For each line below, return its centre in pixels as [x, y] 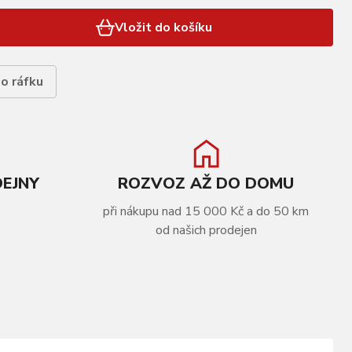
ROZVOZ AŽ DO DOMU [206, 183]
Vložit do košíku [163, 27]
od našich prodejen [206, 230]
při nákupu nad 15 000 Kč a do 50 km [206, 211]
